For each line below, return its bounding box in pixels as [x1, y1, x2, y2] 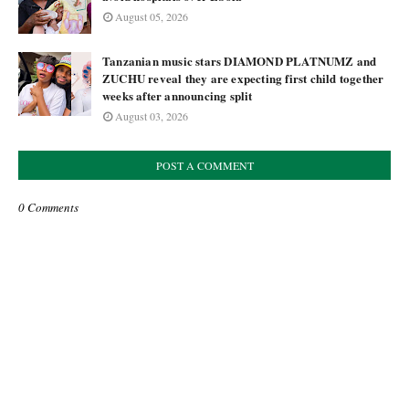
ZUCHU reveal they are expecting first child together [102, 69, 384, 87]
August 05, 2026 [115, 9, 188, 24]
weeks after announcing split [102, 87, 253, 104]
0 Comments [18, 199, 79, 215]
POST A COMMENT [155, 158, 254, 173]
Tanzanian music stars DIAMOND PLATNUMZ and [102, 52, 377, 69]
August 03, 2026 [115, 109, 188, 123]
